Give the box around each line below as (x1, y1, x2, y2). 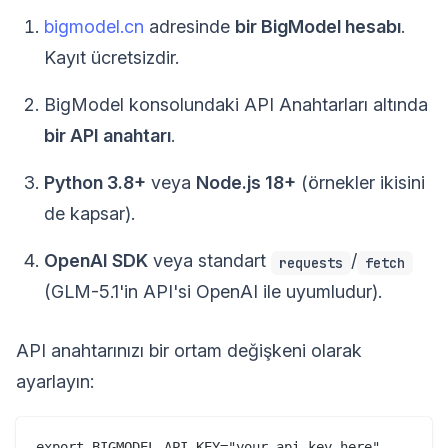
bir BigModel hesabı (235, 16, 401, 38)
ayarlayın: (16, 371, 94, 393)
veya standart (148, 250, 271, 272)
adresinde (144, 16, 235, 38)
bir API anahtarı (44, 125, 171, 147)
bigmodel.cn (44, 16, 144, 38)
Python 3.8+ (44, 172, 146, 194)
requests (279, 253, 343, 272)
